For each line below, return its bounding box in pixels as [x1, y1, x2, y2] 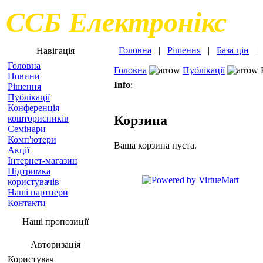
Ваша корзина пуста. [114, 140, 197, 150]
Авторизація [30, 240, 80, 249]
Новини [8, 71, 40, 81]
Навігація [36, 46, 75, 56]
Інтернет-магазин [8, 156, 77, 166]
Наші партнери [8, 187, 68, 197]
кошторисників [8, 113, 69, 123]
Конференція [8, 103, 59, 113]
